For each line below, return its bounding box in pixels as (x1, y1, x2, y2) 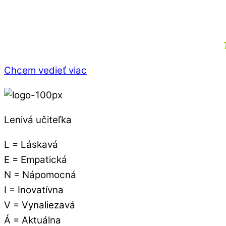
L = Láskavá (4, 138, 58, 150)
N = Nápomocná (4, 168, 76, 181)
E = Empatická (4, 153, 67, 165)
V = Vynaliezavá (4, 199, 75, 211)
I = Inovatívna (4, 184, 64, 196)
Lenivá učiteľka (4, 114, 72, 126)
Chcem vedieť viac (4, 65, 87, 77)
